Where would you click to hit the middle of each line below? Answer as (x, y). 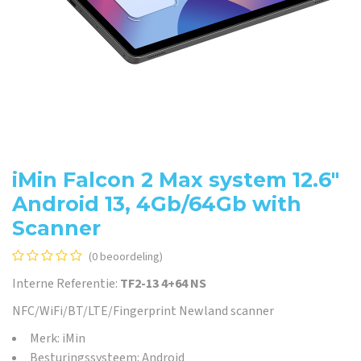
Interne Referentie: (66, 284)
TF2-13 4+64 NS (163, 284)
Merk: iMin (58, 338)
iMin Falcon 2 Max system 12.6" (176, 180)
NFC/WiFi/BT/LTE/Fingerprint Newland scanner (143, 311)
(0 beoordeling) (126, 257)
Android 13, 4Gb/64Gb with (157, 204)
